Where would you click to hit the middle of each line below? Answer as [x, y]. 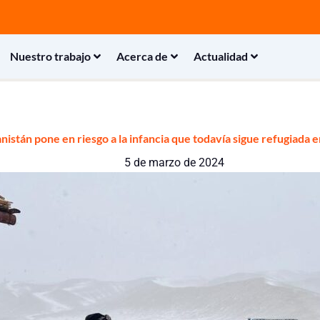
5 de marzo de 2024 [174, 163]
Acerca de [142, 56]
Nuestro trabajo [50, 56]
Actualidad [220, 56]
